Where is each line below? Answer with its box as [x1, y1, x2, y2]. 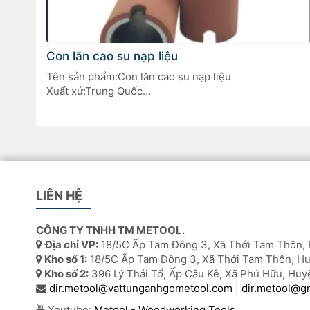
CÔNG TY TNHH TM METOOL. [36, 224, 185, 237]
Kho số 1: [42, 253, 87, 266]
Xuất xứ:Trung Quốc [46, 84, 143, 98]
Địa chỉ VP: [45, 238, 98, 252]
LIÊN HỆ [36, 188, 82, 203]
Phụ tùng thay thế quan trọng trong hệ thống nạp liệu [46, 98, 306, 112]
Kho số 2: [42, 267, 89, 281]
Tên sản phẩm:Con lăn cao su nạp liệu [46, 69, 231, 83]
